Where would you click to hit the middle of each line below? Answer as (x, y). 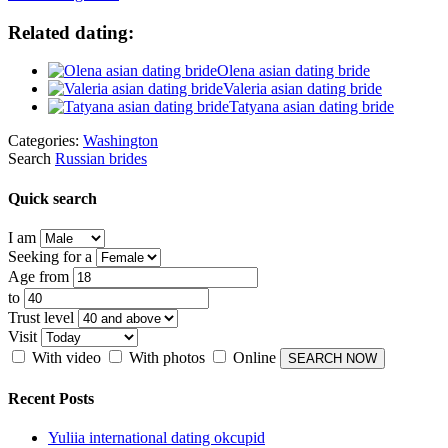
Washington (120, 141)
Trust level (41, 317)
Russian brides (101, 159)
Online (254, 357)
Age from (38, 276)
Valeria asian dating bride (302, 89)
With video (66, 357)
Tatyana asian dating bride (311, 107)
